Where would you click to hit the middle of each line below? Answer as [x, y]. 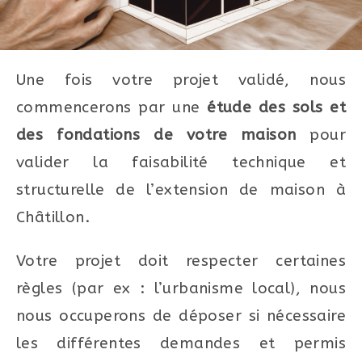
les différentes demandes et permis [181, 343]
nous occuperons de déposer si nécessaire [181, 316]
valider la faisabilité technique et [181, 162]
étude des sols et [276, 107]
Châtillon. [53, 217]
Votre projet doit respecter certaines [181, 261]
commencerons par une [112, 107]
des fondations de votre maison [156, 135]
